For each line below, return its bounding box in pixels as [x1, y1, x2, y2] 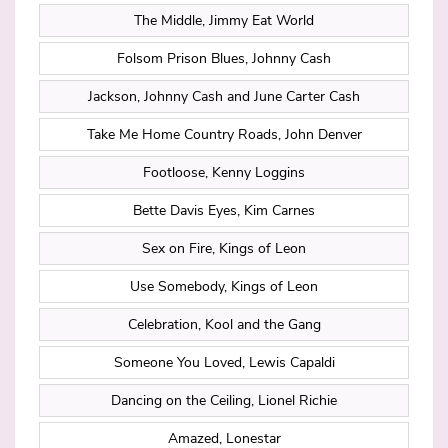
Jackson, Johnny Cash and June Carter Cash [88, 87, 360, 107]
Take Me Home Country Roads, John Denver [86, 125, 362, 145]
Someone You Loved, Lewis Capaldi [113, 353, 335, 373]
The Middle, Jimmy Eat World [134, 11, 314, 31]
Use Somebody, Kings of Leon [130, 277, 318, 297]
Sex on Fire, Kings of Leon [142, 239, 306, 259]
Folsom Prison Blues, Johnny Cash [117, 49, 331, 69]
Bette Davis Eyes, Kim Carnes [133, 201, 315, 221]
